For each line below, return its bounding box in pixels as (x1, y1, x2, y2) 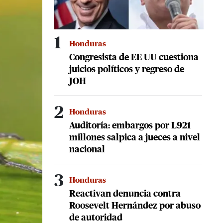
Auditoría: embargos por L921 (69, 121, 191, 131)
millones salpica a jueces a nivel (69, 133, 200, 143)
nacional (69, 145, 105, 155)
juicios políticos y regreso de (69, 65, 184, 75)
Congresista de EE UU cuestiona (69, 53, 199, 63)
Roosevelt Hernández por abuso (69, 202, 201, 211)
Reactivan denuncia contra (69, 190, 181, 199)
